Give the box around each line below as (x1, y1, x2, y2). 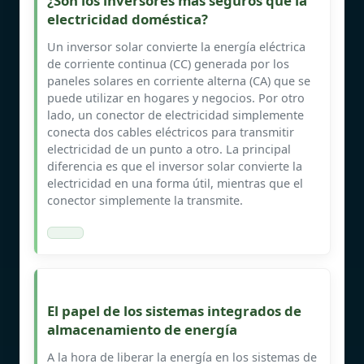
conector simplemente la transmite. (47, 192, 243, 208)
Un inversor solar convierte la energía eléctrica (47, 38, 305, 54)
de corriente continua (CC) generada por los (47, 55, 289, 71)
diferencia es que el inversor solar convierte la (47, 158, 302, 174)
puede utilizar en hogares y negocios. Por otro (47, 89, 305, 106)
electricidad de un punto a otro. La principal (47, 141, 291, 157)
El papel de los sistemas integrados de (47, 301, 301, 320)
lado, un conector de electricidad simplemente (47, 106, 304, 123)
